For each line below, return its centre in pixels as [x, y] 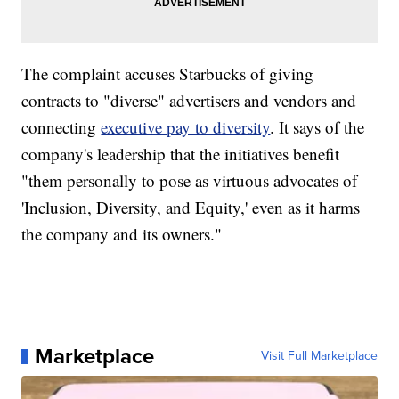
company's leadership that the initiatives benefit [181, 154]
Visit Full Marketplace [319, 356]
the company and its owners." [122, 234]
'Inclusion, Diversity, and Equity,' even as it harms [191, 208]
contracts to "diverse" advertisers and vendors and [189, 101]
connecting [61, 127]
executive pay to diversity [186, 127]
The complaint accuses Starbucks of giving [168, 74]
